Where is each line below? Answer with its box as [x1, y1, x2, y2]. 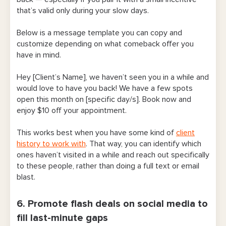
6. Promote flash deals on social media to [17, 199, 208, 209]
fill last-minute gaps [17, 213, 108, 223]
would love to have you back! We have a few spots [17, 84, 193, 93]
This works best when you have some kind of [17, 129, 176, 137]
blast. [17, 173, 37, 182]
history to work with [17, 140, 86, 148]
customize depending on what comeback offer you [17, 40, 194, 48]
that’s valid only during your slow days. [17, 7, 151, 15]
